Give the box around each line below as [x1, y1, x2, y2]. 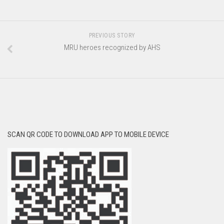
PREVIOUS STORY [88, 32, 135, 39]
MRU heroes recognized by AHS [63, 43, 160, 52]
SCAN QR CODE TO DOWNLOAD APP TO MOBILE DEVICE [7, 130, 169, 139]
